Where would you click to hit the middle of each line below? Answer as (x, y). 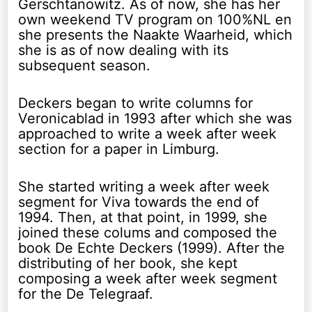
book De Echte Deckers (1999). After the (152, 248)
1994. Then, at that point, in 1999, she (143, 217)
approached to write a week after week (148, 133)
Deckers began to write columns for (136, 103)
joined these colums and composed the (148, 232)
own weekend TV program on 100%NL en (155, 19)
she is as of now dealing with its (124, 50)
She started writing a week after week (144, 186)
